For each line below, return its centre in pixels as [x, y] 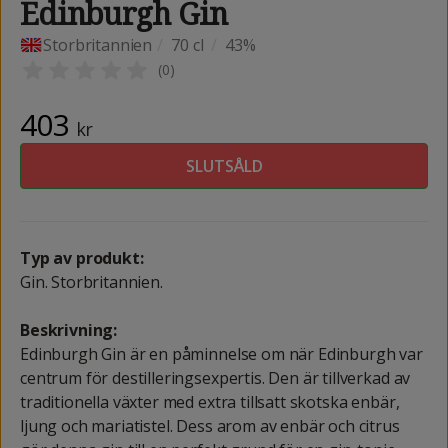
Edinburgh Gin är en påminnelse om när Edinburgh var [221, 353]
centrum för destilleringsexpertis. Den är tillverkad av [215, 377]
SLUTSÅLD [224, 165]
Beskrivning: [69, 329]
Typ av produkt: [82, 257]
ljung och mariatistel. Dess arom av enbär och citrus [210, 425]
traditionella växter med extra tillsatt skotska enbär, [210, 401]
